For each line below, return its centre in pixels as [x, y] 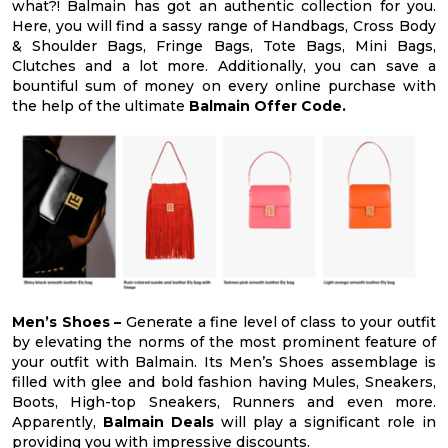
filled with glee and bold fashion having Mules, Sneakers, [224, 381]
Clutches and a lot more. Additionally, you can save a [224, 66]
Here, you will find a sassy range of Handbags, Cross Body [224, 26]
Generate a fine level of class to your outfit [281, 321]
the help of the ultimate [100, 106]
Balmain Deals [161, 421]
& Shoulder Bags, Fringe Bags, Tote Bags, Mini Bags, [224, 46]
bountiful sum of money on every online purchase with [224, 86]
